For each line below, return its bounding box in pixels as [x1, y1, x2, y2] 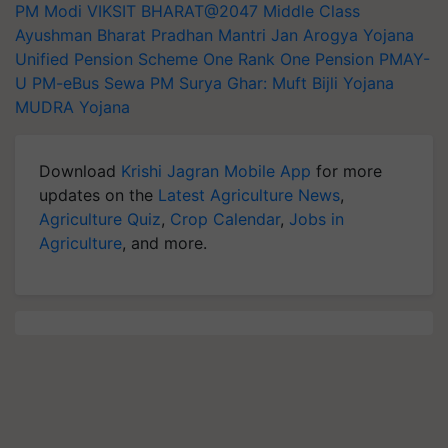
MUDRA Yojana [15, 97, 130, 117]
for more [311, 161, 382, 181]
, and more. [122, 233, 207, 253]
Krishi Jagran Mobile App [121, 161, 311, 181]
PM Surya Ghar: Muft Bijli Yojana [150, 73, 394, 93]
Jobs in [289, 209, 344, 229]
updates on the [39, 185, 158, 205]
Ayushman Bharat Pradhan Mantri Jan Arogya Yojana [15, 25, 414, 45]
